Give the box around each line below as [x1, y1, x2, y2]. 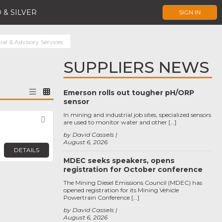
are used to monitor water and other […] [63, 118, 176, 126]
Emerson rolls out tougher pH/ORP [63, 88, 194, 97]
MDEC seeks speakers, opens [63, 156, 174, 165]
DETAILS [14, 146, 39, 154]
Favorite [48, 115, 85, 125]
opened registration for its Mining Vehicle [63, 186, 179, 194]
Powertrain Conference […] [63, 194, 139, 201]
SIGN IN [179, 8, 201, 16]
